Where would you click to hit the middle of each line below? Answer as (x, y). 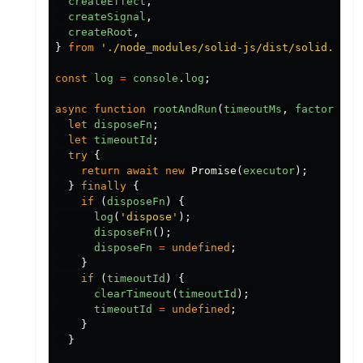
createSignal (107, 16)
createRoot (100, 32)
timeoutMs (253, 109)
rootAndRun (185, 109)
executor (269, 170)
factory (318, 109)
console (156, 78)
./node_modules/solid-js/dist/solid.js (227, 47)
